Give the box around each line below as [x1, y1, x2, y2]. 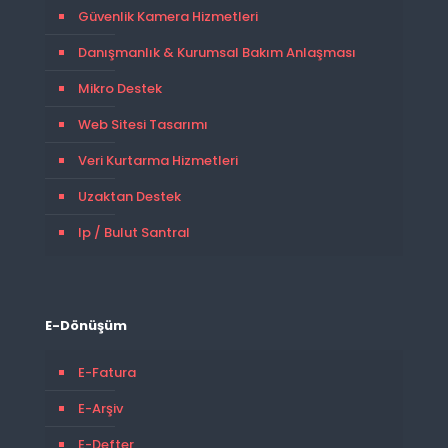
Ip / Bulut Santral [78, 223, 190, 242]
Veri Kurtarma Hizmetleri [78, 151, 238, 170]
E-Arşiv [78, 399, 123, 418]
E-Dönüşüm [45, 316, 127, 335]
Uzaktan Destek [78, 187, 181, 206]
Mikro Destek [78, 79, 162, 98]
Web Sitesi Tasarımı [78, 115, 208, 134]
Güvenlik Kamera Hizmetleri [78, 7, 258, 26]
